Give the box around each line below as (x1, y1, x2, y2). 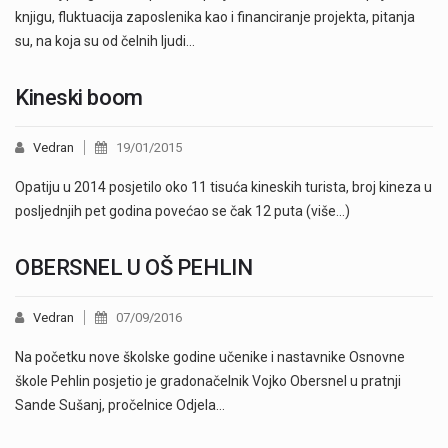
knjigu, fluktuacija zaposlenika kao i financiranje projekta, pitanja (15, 9, 415, 26)
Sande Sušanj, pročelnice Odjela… (15, 397, 225, 414)
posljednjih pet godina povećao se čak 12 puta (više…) (15, 203, 350, 220)
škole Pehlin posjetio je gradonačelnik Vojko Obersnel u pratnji (15, 373, 401, 390)
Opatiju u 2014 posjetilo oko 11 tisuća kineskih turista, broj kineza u (15, 179, 432, 196)
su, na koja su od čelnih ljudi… (15, 33, 195, 50)
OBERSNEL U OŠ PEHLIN (15, 255, 253, 281)
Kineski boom (15, 85, 143, 111)
